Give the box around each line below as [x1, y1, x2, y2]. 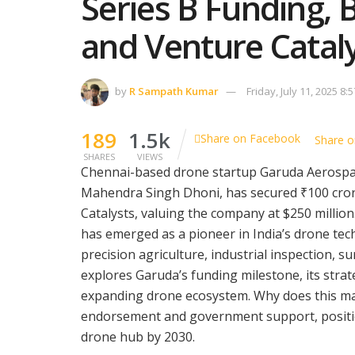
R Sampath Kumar [129, 83, 219, 98]
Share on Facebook [200, 130, 300, 146]
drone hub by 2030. [81, 327, 195, 345]
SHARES [82, 150, 115, 162]
